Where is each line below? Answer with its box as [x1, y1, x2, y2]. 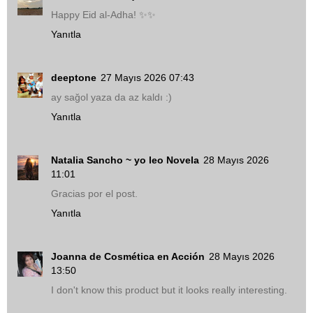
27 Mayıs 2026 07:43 [101, 72, 194, 84]
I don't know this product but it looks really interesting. [51, 284, 287, 296]
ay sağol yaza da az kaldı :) [51, 92, 172, 103]
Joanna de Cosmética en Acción [51, 251, 205, 263]
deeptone [51, 72, 96, 84]
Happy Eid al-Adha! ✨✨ [51, 9, 156, 21]
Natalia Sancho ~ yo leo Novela [51, 154, 199, 166]
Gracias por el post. [51, 188, 138, 200]
